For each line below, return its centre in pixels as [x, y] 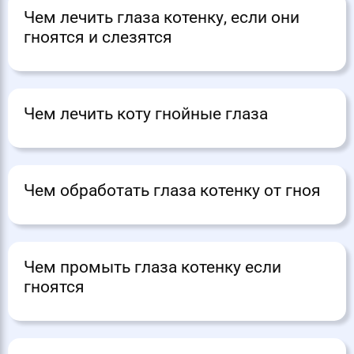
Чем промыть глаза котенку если [153, 267]
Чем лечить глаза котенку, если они [162, 18]
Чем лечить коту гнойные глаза [146, 114]
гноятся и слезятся [98, 38]
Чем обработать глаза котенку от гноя [172, 191]
